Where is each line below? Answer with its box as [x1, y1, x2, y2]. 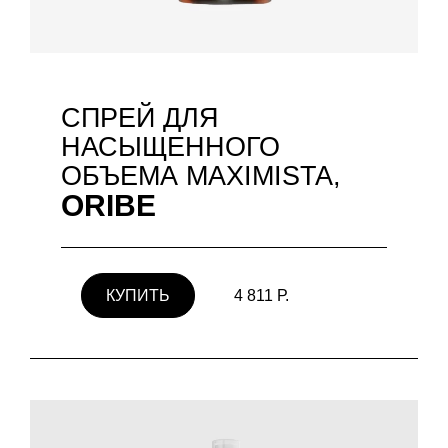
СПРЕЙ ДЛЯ [61, 102, 219, 133]
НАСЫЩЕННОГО [61, 131, 280, 162]
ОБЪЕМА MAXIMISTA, [61, 160, 341, 191]
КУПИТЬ [97, 286, 178, 304]
